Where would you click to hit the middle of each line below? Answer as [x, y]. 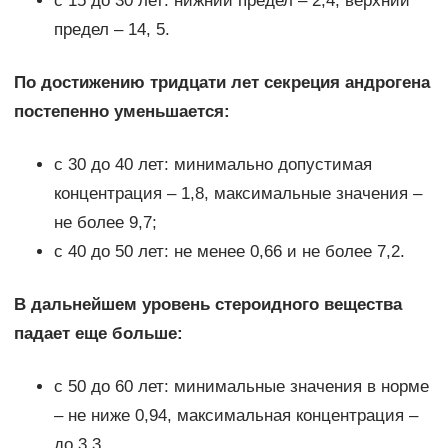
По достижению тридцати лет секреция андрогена [221, 83]
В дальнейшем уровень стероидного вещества [207, 305]
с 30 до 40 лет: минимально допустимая [212, 165]
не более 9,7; [105, 223]
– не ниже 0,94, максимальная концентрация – [235, 416]
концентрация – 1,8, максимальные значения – [237, 194]
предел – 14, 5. [111, 30]
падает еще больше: [98, 334]
